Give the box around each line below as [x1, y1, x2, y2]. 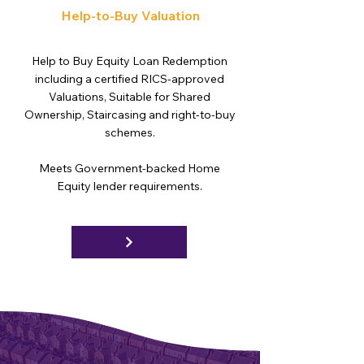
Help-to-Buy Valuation [62, 7, 200, 24]
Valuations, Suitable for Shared [49, 89, 210, 104]
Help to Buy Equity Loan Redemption [32, 54, 227, 68]
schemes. [104, 125, 155, 140]
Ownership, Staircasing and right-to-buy [24, 107, 236, 122]
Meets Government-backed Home [39, 161, 220, 175]
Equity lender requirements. [57, 179, 202, 193]
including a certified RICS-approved [35, 71, 224, 86]
